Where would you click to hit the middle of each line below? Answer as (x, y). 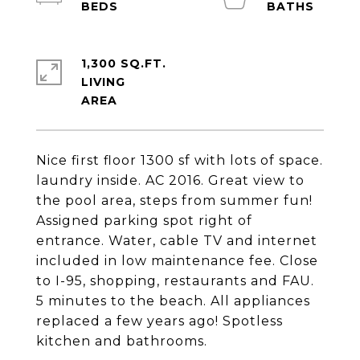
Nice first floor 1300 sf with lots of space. (180, 160)
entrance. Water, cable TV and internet (177, 241)
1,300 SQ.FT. (124, 63)
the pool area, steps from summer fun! (174, 200)
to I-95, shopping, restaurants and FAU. (175, 281)
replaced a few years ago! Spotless (160, 321)
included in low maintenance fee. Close (177, 261)
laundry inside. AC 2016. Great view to (170, 180)
